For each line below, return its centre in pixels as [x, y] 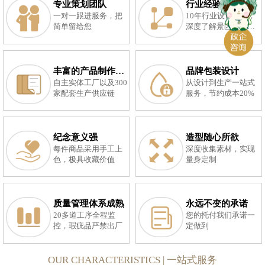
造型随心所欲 [213, 137]
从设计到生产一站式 [221, 83]
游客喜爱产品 [209, 38]
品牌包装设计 [213, 71]
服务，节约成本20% [220, 93]
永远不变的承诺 [217, 203]
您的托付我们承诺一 [221, 215]
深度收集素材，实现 [221, 149]
